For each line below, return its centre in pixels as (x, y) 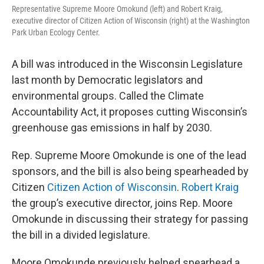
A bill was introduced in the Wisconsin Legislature (127, 64)
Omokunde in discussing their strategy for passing (130, 219)
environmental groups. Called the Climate (108, 95)
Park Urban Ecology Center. (56, 32)
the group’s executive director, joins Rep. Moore (122, 203)
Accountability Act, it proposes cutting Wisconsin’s (130, 111)
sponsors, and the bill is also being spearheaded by (130, 171)
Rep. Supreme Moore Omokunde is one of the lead (129, 155)
